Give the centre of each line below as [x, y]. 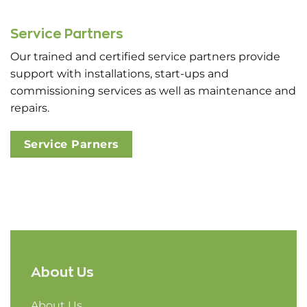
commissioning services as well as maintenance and [153, 91]
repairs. [31, 108]
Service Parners [71, 145]
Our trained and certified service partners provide [145, 57]
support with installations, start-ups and [120, 74]
